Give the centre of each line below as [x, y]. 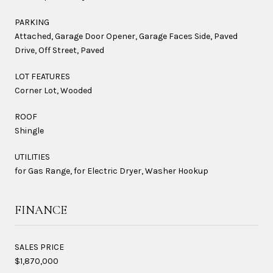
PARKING [32, 22]
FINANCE [41, 210]
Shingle [29, 130]
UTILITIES [32, 157]
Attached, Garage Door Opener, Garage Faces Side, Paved [126, 36]
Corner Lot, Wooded [53, 90]
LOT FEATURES [42, 76]
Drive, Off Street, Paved [59, 50]
